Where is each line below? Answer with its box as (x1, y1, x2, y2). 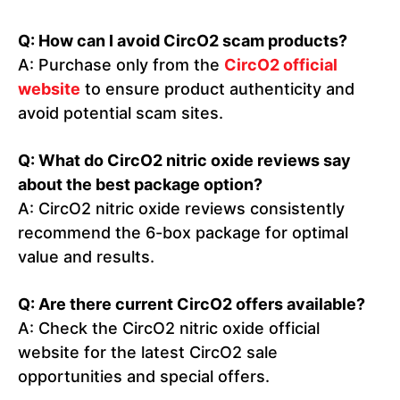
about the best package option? (18, 175, 262, 195)
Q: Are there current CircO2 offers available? (18, 295, 365, 314)
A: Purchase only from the (18, 55, 224, 75)
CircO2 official (224, 55, 337, 75)
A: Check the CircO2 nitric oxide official (18, 319, 320, 338)
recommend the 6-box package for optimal (18, 223, 348, 243)
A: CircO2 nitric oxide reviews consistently (18, 199, 345, 219)
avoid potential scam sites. (18, 104, 223, 123)
